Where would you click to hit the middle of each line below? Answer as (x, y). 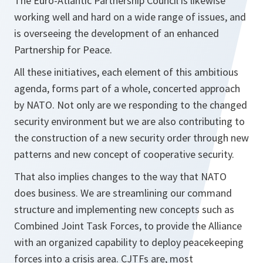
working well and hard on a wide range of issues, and (130, 17)
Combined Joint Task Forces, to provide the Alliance (128, 226)
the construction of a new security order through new (131, 138)
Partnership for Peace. (63, 50)
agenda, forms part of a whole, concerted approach (127, 88)
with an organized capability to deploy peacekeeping (129, 242)
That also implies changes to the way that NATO (120, 176)
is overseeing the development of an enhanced (117, 33)
